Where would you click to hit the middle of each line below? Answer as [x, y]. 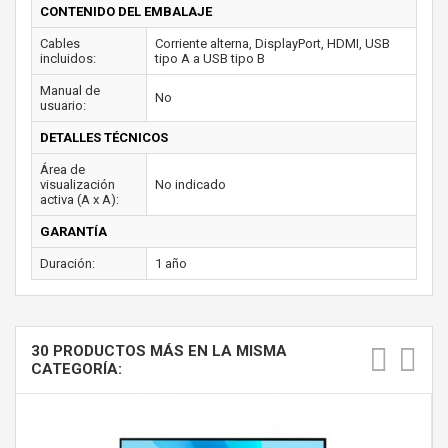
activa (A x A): [79, 199]
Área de [62, 169]
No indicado [190, 184]
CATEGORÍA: [76, 368]
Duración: [67, 263]
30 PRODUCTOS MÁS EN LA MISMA [159, 350]
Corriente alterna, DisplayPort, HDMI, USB [272, 43]
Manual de [70, 90]
